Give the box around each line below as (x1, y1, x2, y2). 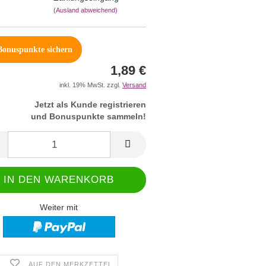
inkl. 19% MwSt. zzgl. (59, 81, 122, 88)
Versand (122, 81, 146, 88)
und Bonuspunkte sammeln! (31, 112, 146, 121)
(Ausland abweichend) (53, 6, 118, 14)
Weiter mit (40, 202, 78, 212)
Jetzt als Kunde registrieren (34, 100, 146, 109)
